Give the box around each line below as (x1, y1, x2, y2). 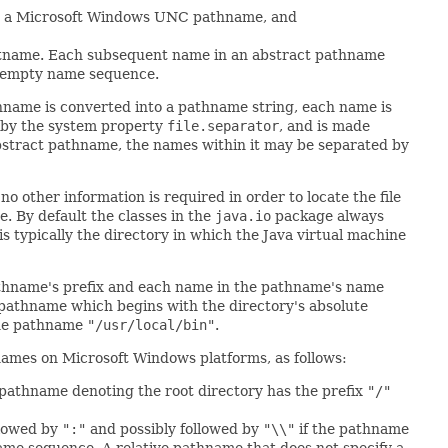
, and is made (279, 118, 370, 134)
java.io (215, 208, 271, 224)
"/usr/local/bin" (87, 317, 215, 333)
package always (271, 208, 384, 224)
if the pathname (295, 421, 409, 437)
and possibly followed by (86, 421, 263, 437)
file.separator (167, 118, 279, 134)
